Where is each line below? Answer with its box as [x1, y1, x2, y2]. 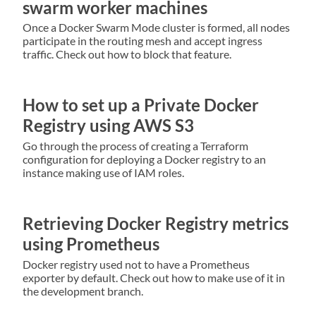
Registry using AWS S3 [23, 115, 194, 136]
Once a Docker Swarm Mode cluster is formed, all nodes [23, 20, 290, 35]
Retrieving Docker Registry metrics [23, 213, 288, 234]
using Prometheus [23, 233, 159, 255]
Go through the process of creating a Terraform [23, 139, 248, 153]
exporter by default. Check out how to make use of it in [23, 271, 285, 285]
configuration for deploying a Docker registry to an [23, 152, 266, 166]
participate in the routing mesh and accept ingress [23, 34, 262, 48]
